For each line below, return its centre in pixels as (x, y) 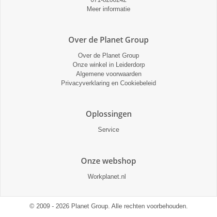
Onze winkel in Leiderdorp (108, 65)
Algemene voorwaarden (108, 74)
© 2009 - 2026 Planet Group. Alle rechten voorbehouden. (108, 206)
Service (108, 130)
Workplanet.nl (107, 176)
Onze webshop (108, 161)
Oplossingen (108, 114)
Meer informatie (108, 9)
